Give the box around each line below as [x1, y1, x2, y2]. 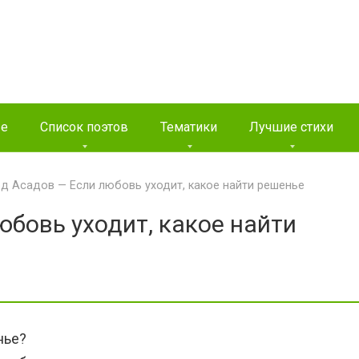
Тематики [160, 119, 217, 135]
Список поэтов [40, 119, 128, 135]
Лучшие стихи [249, 119, 333, 135]
